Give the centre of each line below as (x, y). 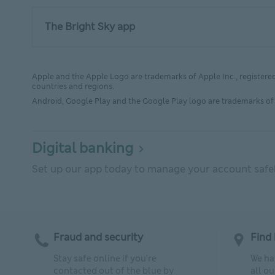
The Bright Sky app (91, 27)
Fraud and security (98, 237)
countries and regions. (73, 87)
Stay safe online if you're (105, 258)
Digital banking (83, 148)
